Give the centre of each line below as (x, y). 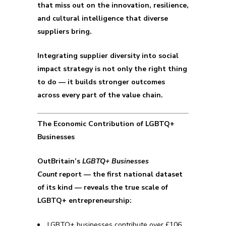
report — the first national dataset (120, 174)
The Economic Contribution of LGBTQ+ (106, 124)
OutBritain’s (60, 161)
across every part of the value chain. (100, 95)
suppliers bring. (65, 32)
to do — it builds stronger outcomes (101, 82)
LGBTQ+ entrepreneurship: (84, 201)
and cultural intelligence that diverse (103, 18)
